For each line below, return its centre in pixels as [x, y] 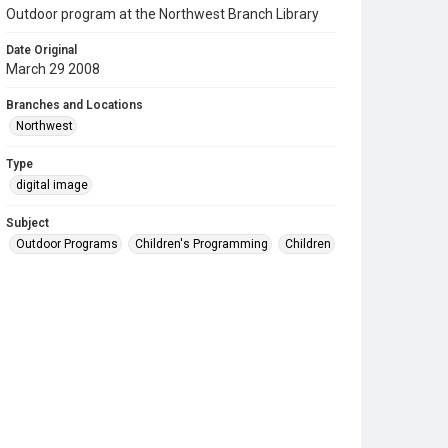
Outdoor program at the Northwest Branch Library [162, 14]
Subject [27, 223]
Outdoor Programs [67, 244]
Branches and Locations [74, 105]
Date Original [41, 50]
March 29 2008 [53, 69]
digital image [52, 185]
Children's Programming [201, 244]
